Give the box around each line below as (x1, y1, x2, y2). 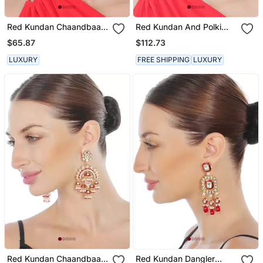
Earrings (6, 32, 38, 42)
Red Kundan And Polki (136, 22, 222, 32)
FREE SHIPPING (137, 55, 190, 64)
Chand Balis (136, 32, 181, 42)
